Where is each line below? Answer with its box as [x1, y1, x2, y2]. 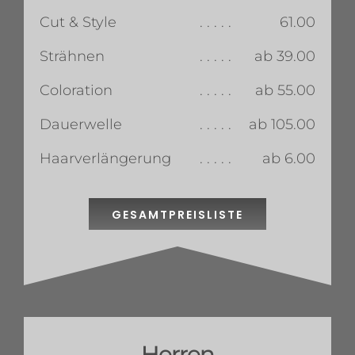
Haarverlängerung [40, 150, 171, 168]
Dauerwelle [40, 116, 122, 134]
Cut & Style [40, 13, 116, 32]
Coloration [40, 82, 113, 100]
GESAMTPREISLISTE [112, 207, 243, 223]
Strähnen [40, 48, 105, 66]
